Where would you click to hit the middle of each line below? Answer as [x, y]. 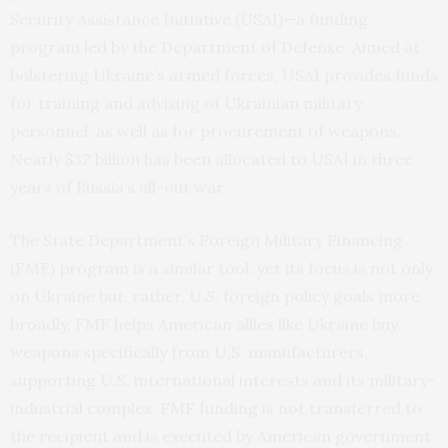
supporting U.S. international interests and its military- [223, 380]
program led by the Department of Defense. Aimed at [215, 47]
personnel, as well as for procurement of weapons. [205, 131]
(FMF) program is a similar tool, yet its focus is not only [221, 268]
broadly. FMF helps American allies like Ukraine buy [204, 324]
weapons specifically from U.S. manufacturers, [189, 352]
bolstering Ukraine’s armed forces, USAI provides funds [224, 75]
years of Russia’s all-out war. [118, 187]
